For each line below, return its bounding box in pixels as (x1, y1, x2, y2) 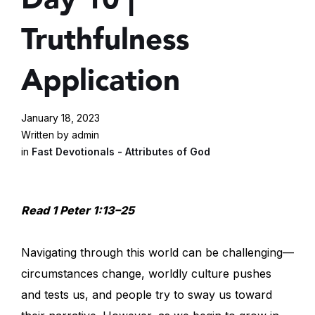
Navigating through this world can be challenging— (21, 245, 294, 260)
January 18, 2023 (21, 112, 100, 124)
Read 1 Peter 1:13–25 (21, 203, 134, 218)
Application (21, 60, 180, 101)
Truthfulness (21, 20, 189, 60)
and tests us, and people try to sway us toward (21, 288, 272, 302)
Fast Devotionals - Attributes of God (32, 146, 210, 158)
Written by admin (21, 129, 99, 141)
